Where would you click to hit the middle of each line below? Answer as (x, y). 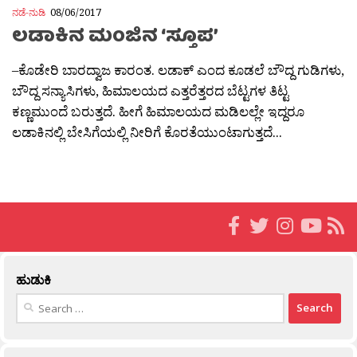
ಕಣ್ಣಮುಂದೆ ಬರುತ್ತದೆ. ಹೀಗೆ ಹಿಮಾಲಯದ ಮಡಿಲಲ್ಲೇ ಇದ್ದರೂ (158, 111)
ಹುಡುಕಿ (33, 279)
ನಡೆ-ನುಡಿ (29, 13)
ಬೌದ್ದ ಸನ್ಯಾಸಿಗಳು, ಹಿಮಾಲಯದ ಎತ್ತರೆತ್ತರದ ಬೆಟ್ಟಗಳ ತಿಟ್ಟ (150, 90)
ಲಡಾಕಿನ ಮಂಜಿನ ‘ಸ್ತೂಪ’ (115, 37)
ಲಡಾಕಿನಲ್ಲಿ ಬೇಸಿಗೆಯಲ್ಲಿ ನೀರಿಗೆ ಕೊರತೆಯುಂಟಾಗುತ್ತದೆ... (147, 131)
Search (32, 300)
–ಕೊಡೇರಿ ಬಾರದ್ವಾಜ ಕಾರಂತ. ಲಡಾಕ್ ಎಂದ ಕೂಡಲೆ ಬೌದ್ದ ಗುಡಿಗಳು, (178, 69)
